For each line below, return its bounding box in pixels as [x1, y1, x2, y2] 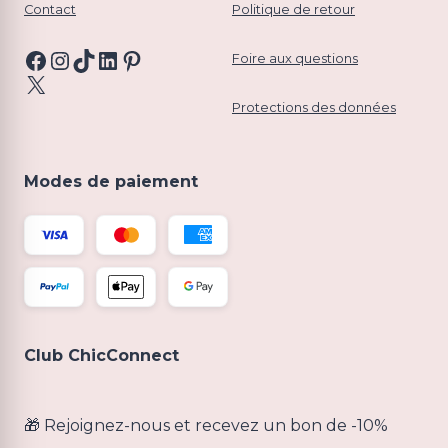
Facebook [23, 44, 138, 74]
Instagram [47, 44, 169, 74]
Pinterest [119, 44, 228, 74]
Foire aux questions [232, 50, 358, 66]
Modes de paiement [24, 171, 198, 191]
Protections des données [232, 99, 396, 115]
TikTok [71, 44, 151, 74]
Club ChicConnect [24, 345, 179, 365]
